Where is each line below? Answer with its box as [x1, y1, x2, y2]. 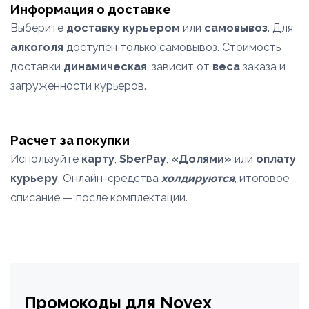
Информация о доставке [10, 1, 171, 17]
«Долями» [171, 152, 232, 166]
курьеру [10, 172, 58, 185]
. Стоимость [217, 41, 281, 54]
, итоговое [235, 172, 289, 185]
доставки [10, 60, 63, 73]
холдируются [161, 172, 235, 185]
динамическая [63, 60, 147, 73]
